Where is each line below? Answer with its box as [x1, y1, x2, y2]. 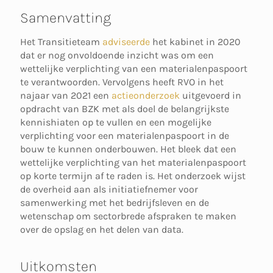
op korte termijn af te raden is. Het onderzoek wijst [20, 170, 246, 182]
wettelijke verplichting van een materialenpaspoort [20, 63, 247, 74]
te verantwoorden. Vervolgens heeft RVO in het [20, 76, 224, 88]
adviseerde [102, 36, 150, 48]
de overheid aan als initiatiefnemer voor [20, 183, 198, 195]
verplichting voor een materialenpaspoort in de [20, 130, 229, 141]
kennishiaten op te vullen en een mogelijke [20, 116, 211, 128]
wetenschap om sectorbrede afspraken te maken [20, 210, 236, 222]
